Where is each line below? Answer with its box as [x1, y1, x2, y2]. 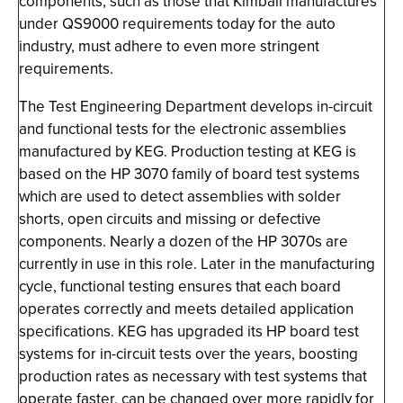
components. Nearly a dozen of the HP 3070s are [19, 230, 348, 253]
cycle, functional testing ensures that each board [19, 275, 341, 298]
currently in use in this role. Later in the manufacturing [19, 253, 375, 275]
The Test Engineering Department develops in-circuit [19, 95, 372, 118]
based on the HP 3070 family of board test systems [19, 163, 360, 185]
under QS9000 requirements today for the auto [19, 13, 336, 35]
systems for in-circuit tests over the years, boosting [19, 343, 358, 365]
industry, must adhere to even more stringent [19, 35, 319, 58]
